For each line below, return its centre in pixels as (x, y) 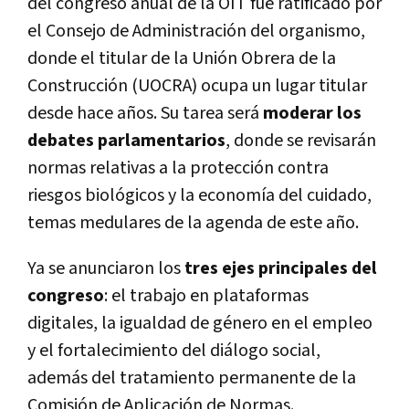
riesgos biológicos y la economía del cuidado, (199, 195)
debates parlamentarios (126, 140)
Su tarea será (212, 113)
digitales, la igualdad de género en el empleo (200, 323)
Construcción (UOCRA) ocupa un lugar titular (197, 85)
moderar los (312, 113)
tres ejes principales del (281, 268)
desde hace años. (92, 113)
